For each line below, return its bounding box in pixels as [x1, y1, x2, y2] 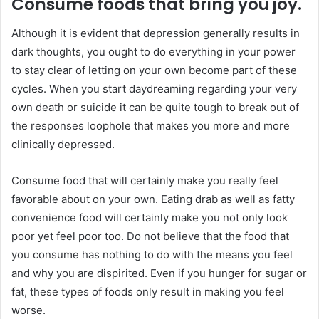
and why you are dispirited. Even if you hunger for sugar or [11, 266, 307, 280]
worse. [11, 303, 46, 317]
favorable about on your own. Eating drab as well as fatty [11, 192, 295, 206]
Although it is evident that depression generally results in [11, 26, 300, 40]
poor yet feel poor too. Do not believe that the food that [11, 229, 289, 243]
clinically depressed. [11, 137, 115, 151]
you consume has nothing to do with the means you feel [11, 247, 293, 261]
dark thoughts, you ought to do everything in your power [11, 44, 296, 58]
